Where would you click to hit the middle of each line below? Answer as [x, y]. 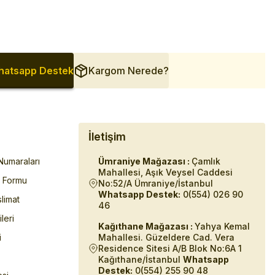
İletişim [107, 137]
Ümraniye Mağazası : [145, 161]
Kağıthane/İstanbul [141, 259]
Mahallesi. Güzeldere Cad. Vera [166, 237]
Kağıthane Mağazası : [146, 226]
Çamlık [206, 161]
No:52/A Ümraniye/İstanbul [156, 183]
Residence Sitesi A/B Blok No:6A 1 [170, 248]
